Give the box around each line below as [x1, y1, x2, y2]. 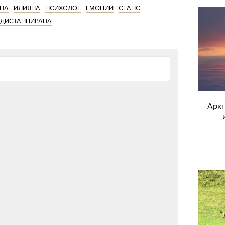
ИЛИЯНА [14, 4, 40, 12]
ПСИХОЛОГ [45, 4, 81, 12]
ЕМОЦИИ [86, 4, 114, 12]
